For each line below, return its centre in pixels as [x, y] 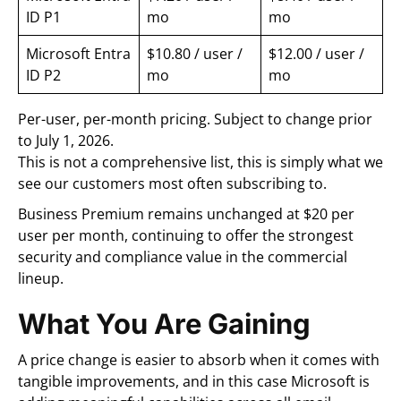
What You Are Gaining [164, 323]
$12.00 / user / [316, 53]
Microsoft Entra [78, 53]
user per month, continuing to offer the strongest [186, 235]
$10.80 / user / [195, 53]
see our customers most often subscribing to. [172, 183]
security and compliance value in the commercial [183, 256]
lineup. [41, 278]
